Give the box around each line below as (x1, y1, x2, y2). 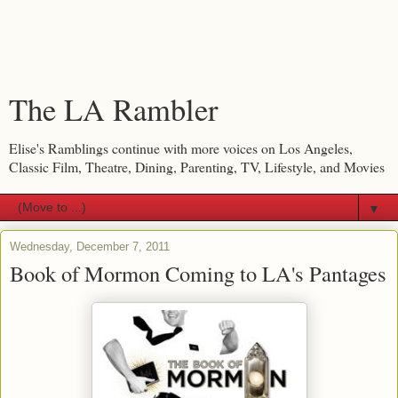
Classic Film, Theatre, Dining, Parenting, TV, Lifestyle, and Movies (9, 157, 385, 176)
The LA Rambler (9, 89, 219, 130)
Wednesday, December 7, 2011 (10, 240, 170, 253)
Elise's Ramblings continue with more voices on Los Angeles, (9, 139, 353, 157)
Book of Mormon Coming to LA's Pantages (10, 259, 386, 288)
